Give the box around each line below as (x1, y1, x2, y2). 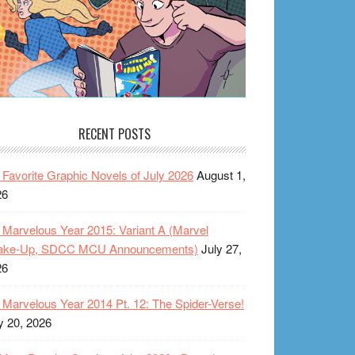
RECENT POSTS (78, 124, 151, 143)
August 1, (197, 166, 246, 183)
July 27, (201, 239, 242, 257)
